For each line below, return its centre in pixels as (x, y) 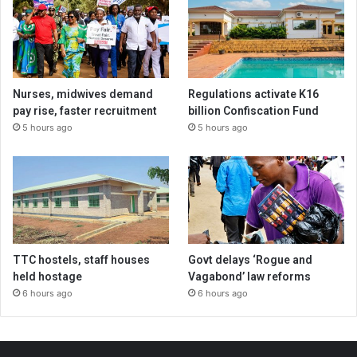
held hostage (47, 277)
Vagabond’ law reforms (250, 277)
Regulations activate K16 (254, 94)
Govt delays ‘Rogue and (251, 260)
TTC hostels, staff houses (81, 260)
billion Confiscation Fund (254, 110)
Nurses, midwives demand (83, 94)
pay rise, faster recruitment (85, 110)
